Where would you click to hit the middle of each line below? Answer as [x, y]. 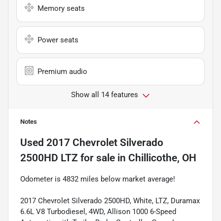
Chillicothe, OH [162, 158]
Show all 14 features [105, 94]
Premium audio [62, 71]
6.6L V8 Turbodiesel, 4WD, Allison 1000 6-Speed [98, 211]
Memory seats [61, 8]
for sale [96, 158]
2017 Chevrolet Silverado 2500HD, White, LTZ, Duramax [110, 201]
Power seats [58, 40]
